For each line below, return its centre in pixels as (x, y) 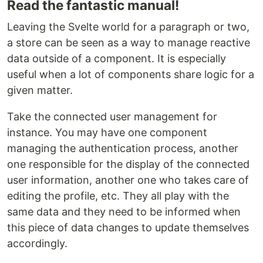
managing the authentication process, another (123, 148)
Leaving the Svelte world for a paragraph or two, (128, 27)
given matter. (40, 90)
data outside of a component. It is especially (117, 58)
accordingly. (37, 243)
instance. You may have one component (107, 132)
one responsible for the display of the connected (128, 164)
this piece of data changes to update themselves (128, 227)
